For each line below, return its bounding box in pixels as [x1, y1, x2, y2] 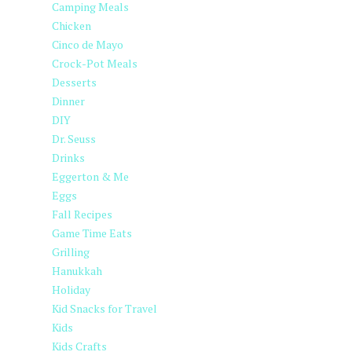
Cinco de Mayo [52, 37, 123, 52]
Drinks [52, 150, 85, 165]
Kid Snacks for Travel [52, 301, 157, 316]
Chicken [52, 18, 91, 33]
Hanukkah [52, 263, 102, 278]
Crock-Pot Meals [52, 56, 137, 71]
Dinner [52, 93, 85, 108]
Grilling [52, 244, 90, 259]
